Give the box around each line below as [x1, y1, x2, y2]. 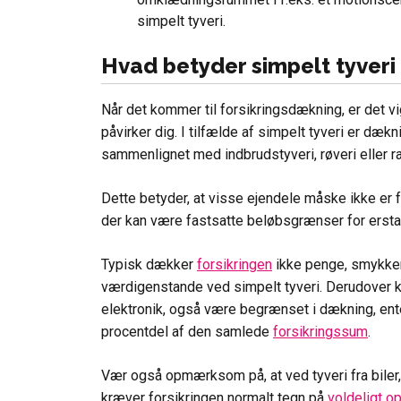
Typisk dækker [101, 255, 197, 273]
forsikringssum [273, 322, 368, 340]
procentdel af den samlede [101, 322, 273, 340]
